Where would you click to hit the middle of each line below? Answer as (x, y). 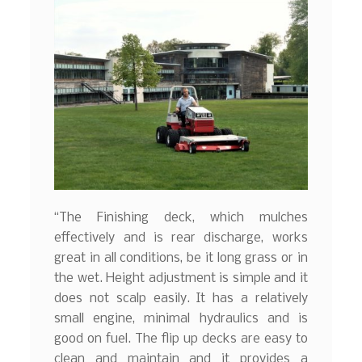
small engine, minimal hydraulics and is (181, 319)
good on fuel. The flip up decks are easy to (181, 339)
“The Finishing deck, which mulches (181, 218)
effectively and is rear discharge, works (181, 238)
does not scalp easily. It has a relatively (181, 299)
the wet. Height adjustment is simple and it (181, 279)
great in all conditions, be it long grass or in (181, 259)
